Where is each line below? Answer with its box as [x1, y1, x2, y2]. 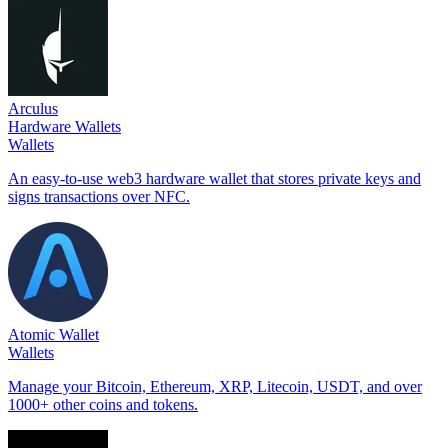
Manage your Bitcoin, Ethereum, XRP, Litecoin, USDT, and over [8, 377, 422, 395]
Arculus [8, 99, 58, 117]
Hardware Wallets [8, 117, 121, 135]
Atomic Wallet [8, 325, 99, 343]
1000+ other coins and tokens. [8, 395, 198, 413]
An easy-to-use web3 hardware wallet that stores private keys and [8, 169, 421, 187]
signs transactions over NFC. [8, 187, 190, 205]
